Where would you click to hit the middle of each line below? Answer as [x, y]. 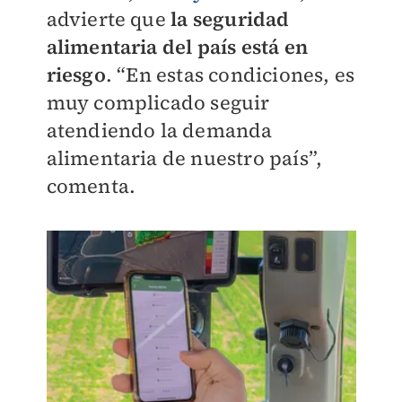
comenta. [93, 185]
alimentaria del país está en [177, 46]
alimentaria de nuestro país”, [184, 157]
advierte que [109, 18]
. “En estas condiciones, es [230, 74]
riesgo [76, 74]
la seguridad [230, 18]
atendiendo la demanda [159, 130]
